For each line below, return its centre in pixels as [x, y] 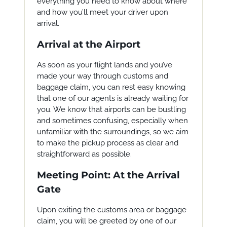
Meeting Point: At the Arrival [108, 175]
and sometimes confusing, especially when [112, 121]
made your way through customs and [102, 76]
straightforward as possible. [84, 154]
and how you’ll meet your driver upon [102, 12]
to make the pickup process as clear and [107, 143]
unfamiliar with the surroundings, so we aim [112, 132]
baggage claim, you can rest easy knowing [111, 87]
